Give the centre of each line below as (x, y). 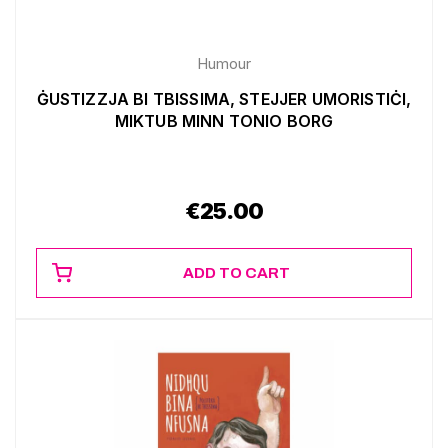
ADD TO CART (236, 272)
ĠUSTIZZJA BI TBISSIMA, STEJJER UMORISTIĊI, (224, 98)
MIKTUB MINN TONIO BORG (224, 120)
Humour (224, 63)
